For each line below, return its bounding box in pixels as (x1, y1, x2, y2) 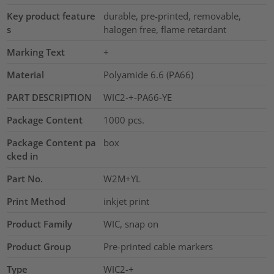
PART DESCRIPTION (7, 91, 92, 104)
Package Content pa (7, 136, 97, 149)
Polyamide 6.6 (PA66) (103, 68, 193, 81)
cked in (7, 150, 39, 163)
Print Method (7, 195, 66, 208)
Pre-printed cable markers (103, 240, 213, 253)
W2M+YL (103, 172, 141, 185)
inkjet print (103, 195, 149, 208)
